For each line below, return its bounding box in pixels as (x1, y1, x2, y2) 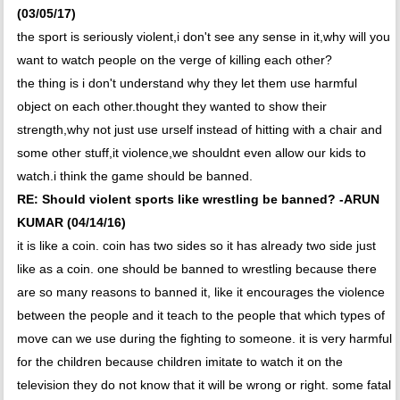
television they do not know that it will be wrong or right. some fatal (16, 378, 391, 393)
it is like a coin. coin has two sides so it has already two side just (16, 238, 376, 254)
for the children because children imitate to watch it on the (16, 354, 343, 370)
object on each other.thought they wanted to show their (16, 99, 327, 114)
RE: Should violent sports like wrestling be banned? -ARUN (16, 192, 379, 207)
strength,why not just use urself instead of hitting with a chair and (16, 122, 382, 137)
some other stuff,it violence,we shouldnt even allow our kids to (16, 146, 366, 161)
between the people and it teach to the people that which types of (16, 308, 385, 323)
